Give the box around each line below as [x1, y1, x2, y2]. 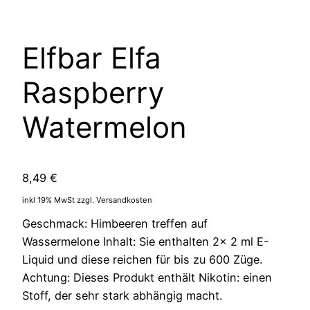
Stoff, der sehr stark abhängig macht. [22, 288, 229, 302]
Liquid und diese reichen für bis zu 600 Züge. [22, 252, 262, 266]
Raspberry [22, 75, 164, 111]
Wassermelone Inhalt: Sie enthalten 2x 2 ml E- [22, 234, 269, 248]
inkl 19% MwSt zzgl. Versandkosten [22, 195, 152, 206]
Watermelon [22, 109, 187, 145]
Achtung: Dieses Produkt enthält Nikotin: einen [22, 270, 272, 284]
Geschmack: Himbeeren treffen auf [22, 216, 208, 230]
